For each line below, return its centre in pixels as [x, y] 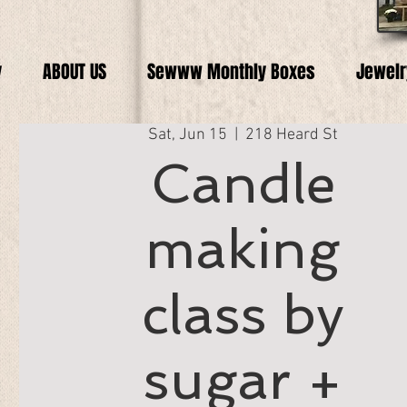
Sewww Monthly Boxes [231, 72]
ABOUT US [74, 72]
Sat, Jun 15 [187, 135]
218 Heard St [291, 135]
